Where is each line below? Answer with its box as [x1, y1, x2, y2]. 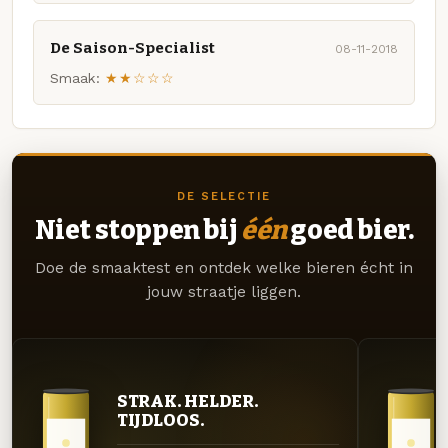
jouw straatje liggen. [147, 283, 301, 302]
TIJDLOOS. [116, 410, 204, 431]
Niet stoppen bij [34, 214, 241, 247]
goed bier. [286, 214, 414, 247]
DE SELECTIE [176, 190, 272, 204]
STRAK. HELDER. [116, 391, 258, 412]
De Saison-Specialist [50, 38, 215, 57]
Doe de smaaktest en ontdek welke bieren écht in [35, 259, 413, 278]
